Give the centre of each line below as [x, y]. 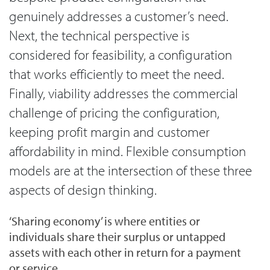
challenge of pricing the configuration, [114, 113]
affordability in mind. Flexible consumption [127, 151]
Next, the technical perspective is [99, 36]
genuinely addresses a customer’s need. [119, 16]
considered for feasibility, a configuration [121, 55]
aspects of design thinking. [83, 190]
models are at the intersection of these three [130, 171]
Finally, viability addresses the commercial [124, 93]
